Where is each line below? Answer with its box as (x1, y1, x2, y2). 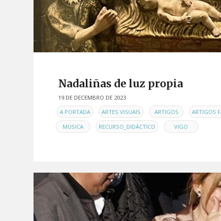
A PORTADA (60, 108, 90, 116)
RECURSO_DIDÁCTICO (99, 123, 155, 131)
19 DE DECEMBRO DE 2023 (58, 93, 126, 101)
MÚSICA (63, 123, 83, 131)
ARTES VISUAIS (102, 108, 141, 116)
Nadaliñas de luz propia (58, 76, 183, 90)
